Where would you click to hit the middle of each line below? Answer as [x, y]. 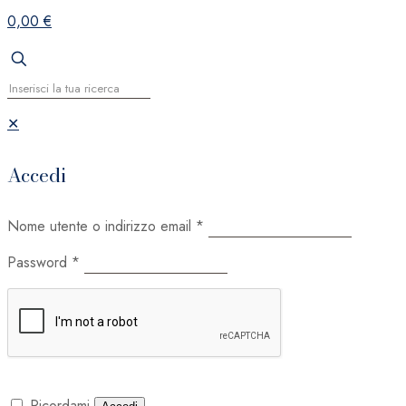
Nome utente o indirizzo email [101, 226]
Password [39, 262]
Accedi [37, 174]
